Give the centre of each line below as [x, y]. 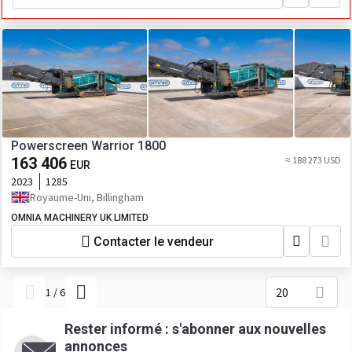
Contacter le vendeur [154, 241]
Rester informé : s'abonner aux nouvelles [195, 329]
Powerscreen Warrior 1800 [88, 146]
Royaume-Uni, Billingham [87, 197]
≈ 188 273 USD [313, 160]
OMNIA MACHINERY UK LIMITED [80, 218]
